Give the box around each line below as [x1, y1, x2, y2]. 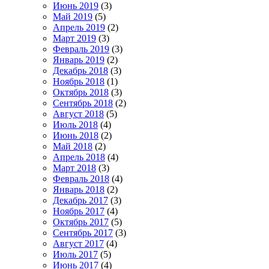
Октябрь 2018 [53, 86, 109, 97]
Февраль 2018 [53, 173, 109, 184]
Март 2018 [53, 162, 96, 173]
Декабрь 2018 [53, 65, 108, 76]
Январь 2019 [53, 54, 104, 65]
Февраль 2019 [53, 43, 109, 54]
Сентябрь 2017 [53, 227, 113, 238]
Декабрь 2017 [53, 195, 108, 205]
